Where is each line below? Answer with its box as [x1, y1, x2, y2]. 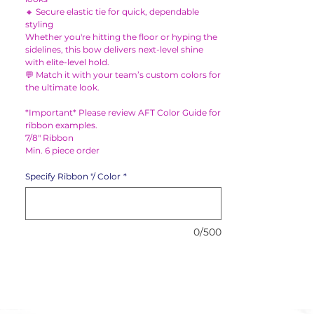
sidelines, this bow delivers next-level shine [25, 44, 203, 55]
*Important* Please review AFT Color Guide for [25, 107, 221, 118]
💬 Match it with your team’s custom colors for [25, 69, 221, 80]
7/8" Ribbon [25, 132, 74, 143]
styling [25, 19, 53, 29]
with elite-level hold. [25, 57, 109, 67]
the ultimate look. [25, 82, 100, 93]
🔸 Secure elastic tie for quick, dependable [25, 6, 199, 17]
